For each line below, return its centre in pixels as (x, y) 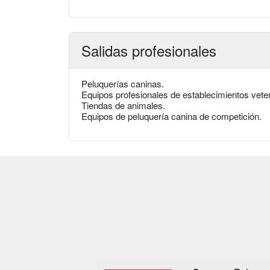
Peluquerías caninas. (123, 84)
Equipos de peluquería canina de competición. (171, 116)
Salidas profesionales (149, 51)
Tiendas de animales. (123, 105)
